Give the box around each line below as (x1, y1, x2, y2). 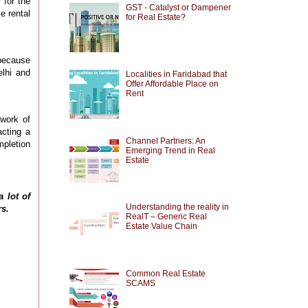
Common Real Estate (125, 269, 206, 279)
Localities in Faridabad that (125, 69, 227, 79)
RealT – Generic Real (125, 212, 207, 222)
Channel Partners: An (125, 135, 206, 146)
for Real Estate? (125, 12, 186, 23)
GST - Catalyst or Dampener (125, 3, 231, 13)
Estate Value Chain (125, 221, 197, 232)
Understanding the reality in (125, 202, 229, 212)
